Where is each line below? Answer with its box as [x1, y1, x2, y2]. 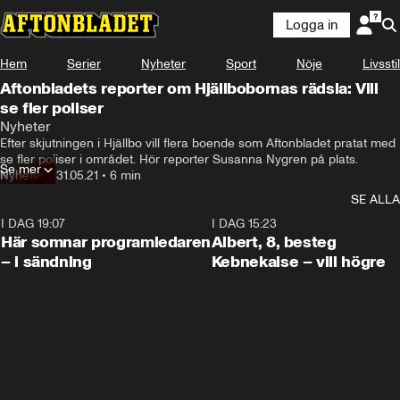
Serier [67, 56, 101, 71]
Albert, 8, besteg [211, 232, 337, 252]
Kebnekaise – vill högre [211, 252, 386, 271]
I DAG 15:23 [211, 216, 277, 231]
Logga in [286, 17, 337, 33]
